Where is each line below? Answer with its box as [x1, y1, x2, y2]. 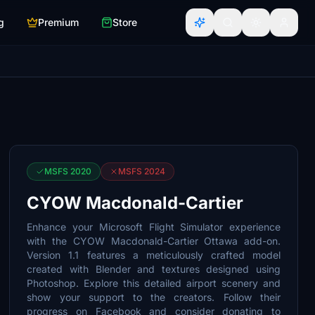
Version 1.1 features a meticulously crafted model [27, 249, 281, 261]
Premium [38, 16, 79, 28]
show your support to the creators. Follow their [27, 291, 281, 303]
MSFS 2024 [118, 166, 166, 176]
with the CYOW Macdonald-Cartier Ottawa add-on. [27, 235, 281, 247]
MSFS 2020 [44, 166, 92, 176]
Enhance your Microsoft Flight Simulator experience [27, 221, 281, 233]
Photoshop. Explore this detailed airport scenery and [27, 277, 281, 289]
